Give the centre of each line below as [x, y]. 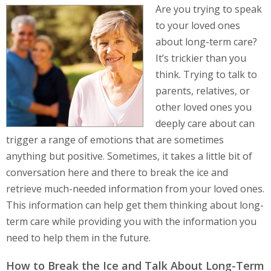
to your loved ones [198, 26]
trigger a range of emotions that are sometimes [115, 140]
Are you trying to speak [209, 9]
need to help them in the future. [78, 238]
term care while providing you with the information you [131, 222]
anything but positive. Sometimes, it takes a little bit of [129, 156]
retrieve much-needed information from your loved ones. [135, 189]
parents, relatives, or [203, 91]
